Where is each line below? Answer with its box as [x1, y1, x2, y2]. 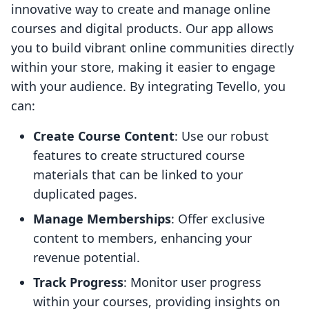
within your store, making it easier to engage [11, 59, 275, 76]
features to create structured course [33, 147, 245, 164]
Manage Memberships [33, 210, 171, 228]
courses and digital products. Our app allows [11, 20, 274, 37]
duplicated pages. [33, 186, 137, 203]
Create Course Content [33, 128, 175, 145]
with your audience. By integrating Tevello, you [11, 78, 286, 95]
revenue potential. [33, 249, 140, 266]
